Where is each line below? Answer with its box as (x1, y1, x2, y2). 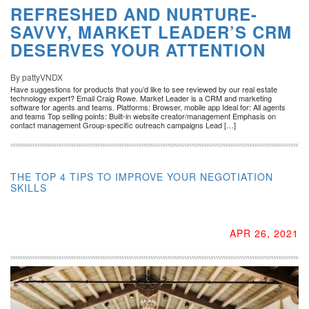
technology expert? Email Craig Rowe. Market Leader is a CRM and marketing (10, 92, 272, 103)
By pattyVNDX (10, 70, 63, 83)
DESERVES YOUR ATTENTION (10, 37, 266, 61)
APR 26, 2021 (230, 226, 299, 240)
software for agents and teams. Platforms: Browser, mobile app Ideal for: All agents (10, 101, 286, 112)
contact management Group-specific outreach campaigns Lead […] (10, 119, 236, 130)
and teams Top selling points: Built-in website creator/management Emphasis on (10, 110, 276, 121)
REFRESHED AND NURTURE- (10, 1, 257, 26)
